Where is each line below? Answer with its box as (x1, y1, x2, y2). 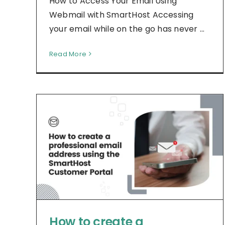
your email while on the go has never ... (49, 23, 205, 35)
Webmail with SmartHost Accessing (49, 9, 194, 21)
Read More (49, 49, 87, 59)
